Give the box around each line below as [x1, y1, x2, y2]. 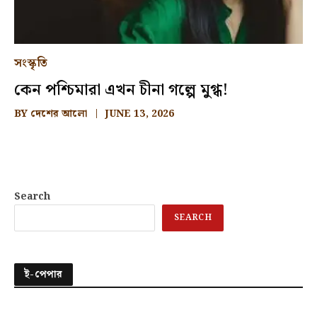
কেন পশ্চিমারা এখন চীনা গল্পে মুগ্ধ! [14, 78, 228, 103]
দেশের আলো [30, 106, 87, 122]
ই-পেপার [24, 267, 63, 283]
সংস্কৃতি [14, 54, 48, 73]
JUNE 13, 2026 [105, 106, 174, 122]
